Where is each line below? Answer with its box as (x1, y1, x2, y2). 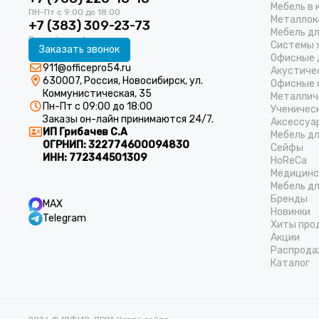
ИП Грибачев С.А (43, 126, 127, 138)
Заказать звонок (39, 43, 120, 56)
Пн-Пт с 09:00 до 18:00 (43, 100, 152, 113)
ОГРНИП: (43, 139, 88, 151)
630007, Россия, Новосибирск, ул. (43, 75, 203, 87)
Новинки (271, 206, 310, 218)
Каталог (271, 257, 310, 269)
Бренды (271, 193, 308, 205)
